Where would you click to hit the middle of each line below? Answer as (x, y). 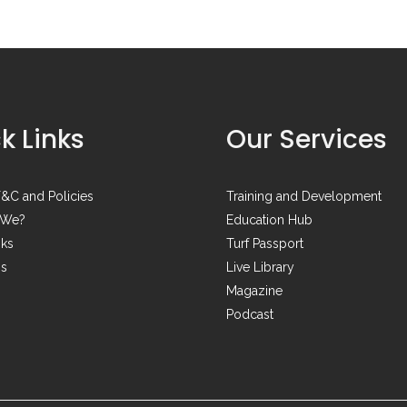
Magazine (254, 290)
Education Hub (269, 219)
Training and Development (304, 196)
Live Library (260, 267)
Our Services (307, 139)
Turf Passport (265, 243)
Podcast (250, 314)
